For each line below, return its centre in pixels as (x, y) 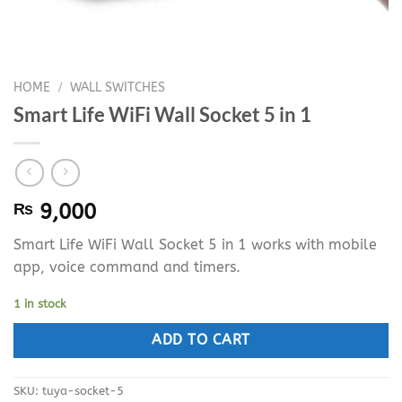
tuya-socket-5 (83, 390)
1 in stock (40, 304)
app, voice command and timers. (127, 267)
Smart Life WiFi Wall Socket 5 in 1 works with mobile (195, 245)
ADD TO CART (201, 341)
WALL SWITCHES (118, 87)
